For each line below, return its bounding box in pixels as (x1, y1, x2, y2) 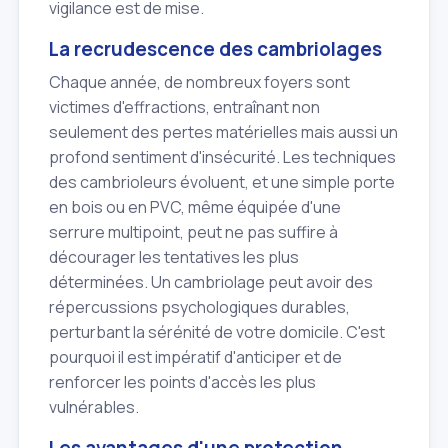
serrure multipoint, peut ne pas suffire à (49, 220, 338, 243)
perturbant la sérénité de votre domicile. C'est (49, 320, 385, 343)
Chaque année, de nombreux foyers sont (49, 70, 350, 93)
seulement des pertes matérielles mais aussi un (49, 120, 398, 143)
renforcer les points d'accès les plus (49, 370, 316, 393)
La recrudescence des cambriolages (49, 36, 382, 63)
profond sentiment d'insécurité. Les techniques (49, 145, 396, 168)
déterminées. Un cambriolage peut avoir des (49, 270, 373, 293)
